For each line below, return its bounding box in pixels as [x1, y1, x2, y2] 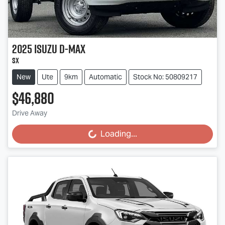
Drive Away [12, 108, 47, 118]
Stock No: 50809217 [133, 72, 197, 81]
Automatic [89, 72, 122, 81]
